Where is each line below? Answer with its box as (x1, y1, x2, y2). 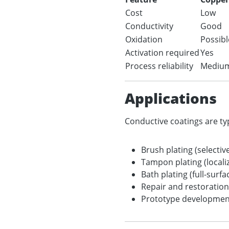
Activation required (125, 47, 199, 58)
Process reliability (125, 60, 193, 72)
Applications (125, 88, 217, 108)
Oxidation (125, 34, 163, 45)
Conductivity (125, 20, 173, 32)
